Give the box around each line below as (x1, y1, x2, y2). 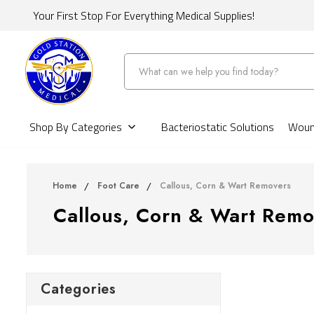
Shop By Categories (29, 118, 122, 136)
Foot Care (97, 179, 139, 193)
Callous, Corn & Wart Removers (159, 179, 291, 193)
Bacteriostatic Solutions (161, 118, 274, 136)
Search (124, 55, 157, 71)
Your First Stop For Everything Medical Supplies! (33, 7, 254, 24)
